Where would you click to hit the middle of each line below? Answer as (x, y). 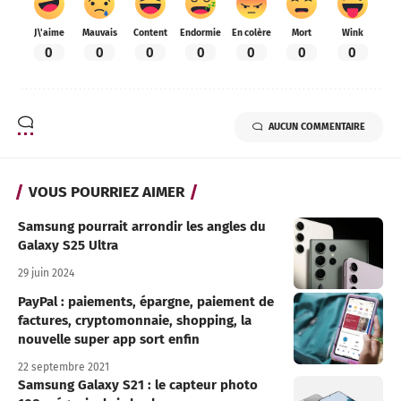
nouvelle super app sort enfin (109, 340)
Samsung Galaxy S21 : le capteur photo (138, 385)
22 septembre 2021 (64, 367)
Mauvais (99, 33)
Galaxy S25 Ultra (68, 246)
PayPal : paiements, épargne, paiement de (146, 302)
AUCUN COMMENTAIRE (317, 127)
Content (150, 33)
